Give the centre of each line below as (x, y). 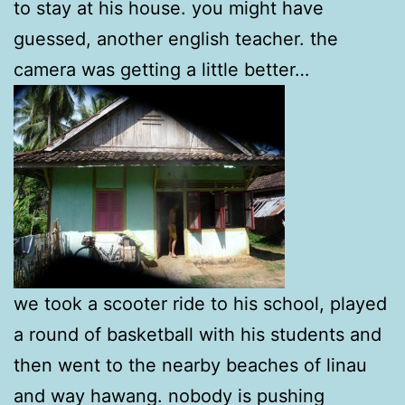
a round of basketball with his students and (198, 334)
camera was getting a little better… (161, 69)
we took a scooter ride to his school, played (200, 303)
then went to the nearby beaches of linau (190, 365)
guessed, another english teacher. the (176, 38)
